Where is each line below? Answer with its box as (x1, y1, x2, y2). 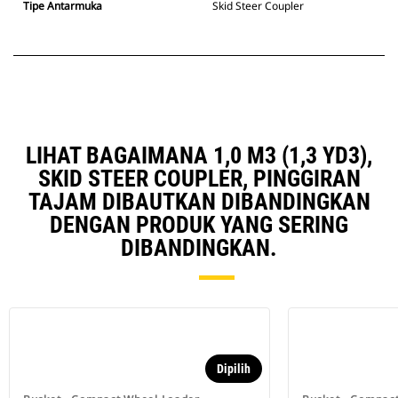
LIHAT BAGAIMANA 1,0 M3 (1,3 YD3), (26, 142, 372, 170)
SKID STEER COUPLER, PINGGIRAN (37, 165, 361, 193)
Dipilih (217, 362, 251, 377)
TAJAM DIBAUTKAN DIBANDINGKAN (28, 188, 370, 216)
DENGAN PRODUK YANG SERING (50, 211, 348, 239)
